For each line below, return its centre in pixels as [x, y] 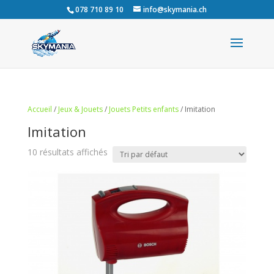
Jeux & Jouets [80, 109]
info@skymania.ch [175, 9]
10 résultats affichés [67, 152]
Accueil [39, 109]
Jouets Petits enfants [143, 109]
